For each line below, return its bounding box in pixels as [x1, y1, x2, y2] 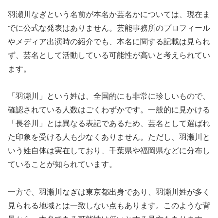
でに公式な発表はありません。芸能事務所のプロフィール [8, 23, 210, 32]
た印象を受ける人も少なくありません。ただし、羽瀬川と [8, 133, 210, 142]
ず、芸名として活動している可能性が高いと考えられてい [8, 51, 210, 59]
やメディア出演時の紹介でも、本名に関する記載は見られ [8, 37, 210, 46]
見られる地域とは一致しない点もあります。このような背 [8, 201, 210, 210]
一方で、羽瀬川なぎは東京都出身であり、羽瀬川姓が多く [8, 188, 210, 197]
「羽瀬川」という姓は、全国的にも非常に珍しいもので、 [8, 92, 210, 101]
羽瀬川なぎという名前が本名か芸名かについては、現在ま [8, 10, 210, 18]
